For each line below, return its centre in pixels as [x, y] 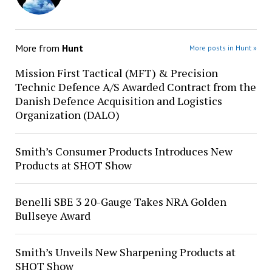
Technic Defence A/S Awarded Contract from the [135, 87]
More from [38, 48]
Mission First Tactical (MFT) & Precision [116, 73]
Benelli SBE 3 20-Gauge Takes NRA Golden [121, 202]
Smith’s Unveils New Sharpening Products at [125, 252]
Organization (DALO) [67, 115]
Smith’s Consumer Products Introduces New [124, 151]
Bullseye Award [53, 216]
